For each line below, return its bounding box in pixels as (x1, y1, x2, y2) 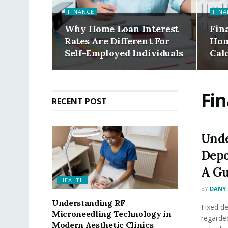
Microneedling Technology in (52, 208, 172, 219)
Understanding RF (52, 197, 125, 208)
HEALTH (60, 176, 84, 184)
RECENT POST (52, 96, 107, 107)
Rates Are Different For (65, 35, 170, 47)
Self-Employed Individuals (65, 47, 183, 59)
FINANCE (68, 8, 94, 15)
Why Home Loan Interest (65, 23, 179, 35)
